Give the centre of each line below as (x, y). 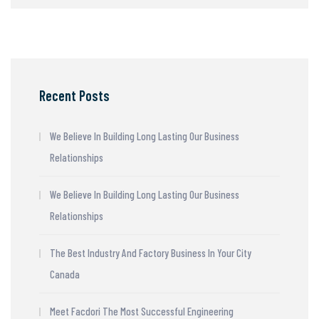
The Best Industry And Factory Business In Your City (151, 253)
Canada (65, 274)
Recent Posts (74, 96)
